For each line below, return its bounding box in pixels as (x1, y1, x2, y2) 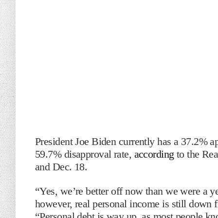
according (134, 148, 174, 160)
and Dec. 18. (35, 161, 90, 173)
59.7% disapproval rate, (35, 148, 134, 160)
